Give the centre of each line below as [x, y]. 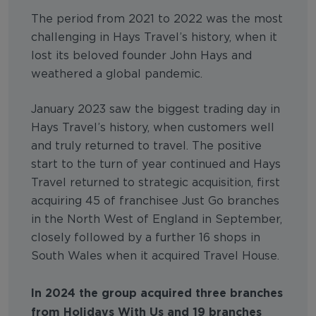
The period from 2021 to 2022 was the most [157, 19]
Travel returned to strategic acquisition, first [156, 183]
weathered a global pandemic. [117, 74]
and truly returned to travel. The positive [146, 146]
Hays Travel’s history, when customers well [153, 128]
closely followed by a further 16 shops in [146, 238]
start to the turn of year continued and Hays [156, 164]
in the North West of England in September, [157, 219]
